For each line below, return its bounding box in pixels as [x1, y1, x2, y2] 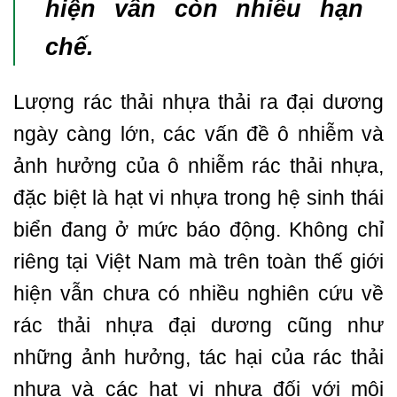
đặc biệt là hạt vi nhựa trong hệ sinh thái [13, 186, 384, 210]
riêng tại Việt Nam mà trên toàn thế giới [13, 250, 384, 274]
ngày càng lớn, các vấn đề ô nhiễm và [13, 122, 384, 146]
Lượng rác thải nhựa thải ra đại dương [13, 90, 384, 114]
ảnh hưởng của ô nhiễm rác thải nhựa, [13, 154, 384, 178]
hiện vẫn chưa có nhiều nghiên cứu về [13, 282, 384, 306]
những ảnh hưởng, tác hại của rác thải [13, 346, 384, 370]
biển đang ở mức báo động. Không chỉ [13, 218, 384, 242]
